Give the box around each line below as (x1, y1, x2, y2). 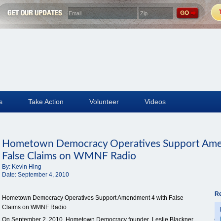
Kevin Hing (12, 163, 41, 170)
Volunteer (89, 98, 119, 106)
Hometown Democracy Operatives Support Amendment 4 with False (2, 194, 184, 201)
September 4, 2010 (18, 171, 69, 178)
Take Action (28, 98, 64, 106)
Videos (145, 98, 166, 106)
